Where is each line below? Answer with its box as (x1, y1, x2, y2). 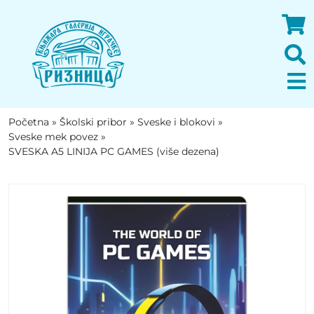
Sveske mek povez (8, 130, 98, 143)
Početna (8, 116, 49, 128)
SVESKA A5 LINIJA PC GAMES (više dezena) (8, 145, 219, 158)
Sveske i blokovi (137, 116, 215, 128)
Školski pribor (60, 116, 127, 128)
